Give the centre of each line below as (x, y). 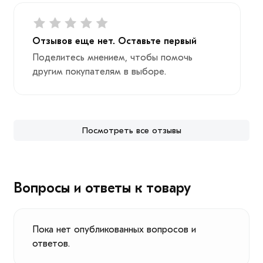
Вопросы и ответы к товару (102, 188)
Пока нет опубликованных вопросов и (114, 230)
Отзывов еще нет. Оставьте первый (114, 41)
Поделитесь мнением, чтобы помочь (112, 58)
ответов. (51, 244)
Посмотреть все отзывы (131, 131)
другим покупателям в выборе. (99, 72)
